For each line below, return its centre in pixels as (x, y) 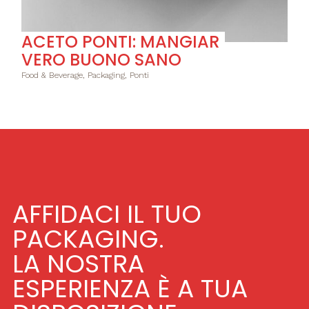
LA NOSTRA (79, 264)
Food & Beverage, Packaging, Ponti (86, 76)
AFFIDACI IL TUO (107, 215)
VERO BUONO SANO (102, 60)
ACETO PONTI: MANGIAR (121, 42)
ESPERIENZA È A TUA (130, 289)
